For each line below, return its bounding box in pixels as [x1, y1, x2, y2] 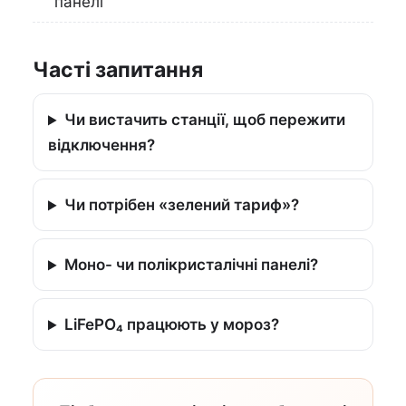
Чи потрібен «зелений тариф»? [64, 196, 300, 215]
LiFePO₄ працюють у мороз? [64, 315, 280, 334]
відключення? [48, 136, 155, 155]
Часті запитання [33, 57, 203, 83]
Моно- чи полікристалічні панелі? [64, 256, 319, 275]
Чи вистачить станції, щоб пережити [64, 111, 346, 130]
